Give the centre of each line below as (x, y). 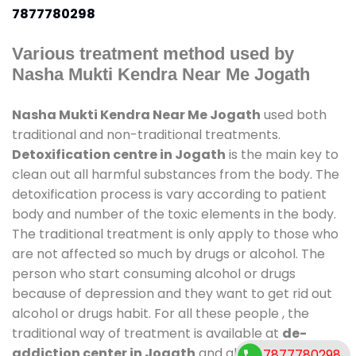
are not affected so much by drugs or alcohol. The (168, 253)
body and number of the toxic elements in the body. (174, 214)
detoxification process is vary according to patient (169, 194)
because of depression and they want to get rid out (172, 293)
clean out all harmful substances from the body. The (176, 174)
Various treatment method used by (153, 53)
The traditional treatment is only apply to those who (175, 234)
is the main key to (282, 154)
